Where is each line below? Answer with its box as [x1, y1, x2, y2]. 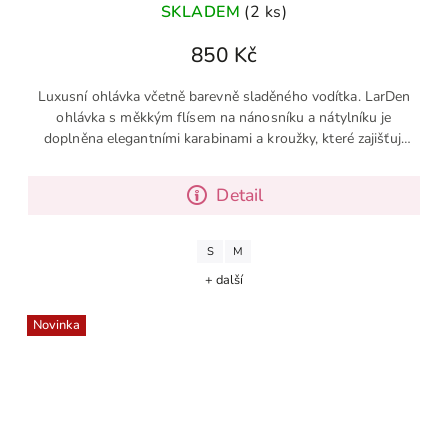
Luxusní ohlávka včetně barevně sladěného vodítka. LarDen [37, 87, 411, 107]
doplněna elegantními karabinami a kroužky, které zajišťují [44, 129, 404, 149]
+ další [205, 271, 243, 290]
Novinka [33, 316, 80, 335]
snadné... [196, 150, 252, 170]
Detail [216, 183, 264, 208]
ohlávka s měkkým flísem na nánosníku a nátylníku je [56, 108, 392, 128]
